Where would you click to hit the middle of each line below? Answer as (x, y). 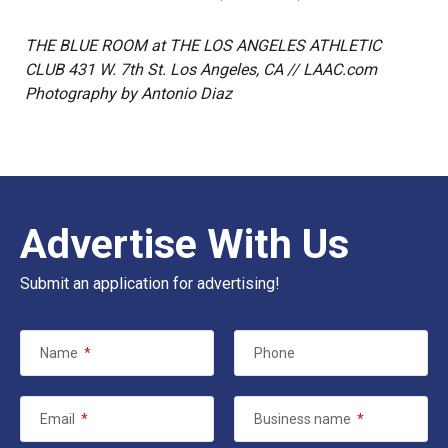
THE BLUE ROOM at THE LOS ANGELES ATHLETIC (203, 45)
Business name (302, 418)
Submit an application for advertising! (150, 283)
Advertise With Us (184, 243)
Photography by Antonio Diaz (130, 93)
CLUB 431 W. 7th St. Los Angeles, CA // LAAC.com (201, 69)
